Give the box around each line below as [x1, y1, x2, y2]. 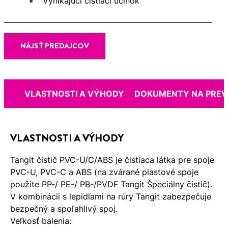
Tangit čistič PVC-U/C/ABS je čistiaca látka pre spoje [10, 154, 214, 165]
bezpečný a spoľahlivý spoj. [10, 203, 118, 214]
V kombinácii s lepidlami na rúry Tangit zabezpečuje [10, 191, 211, 202]
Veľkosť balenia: [10, 215, 71, 226]
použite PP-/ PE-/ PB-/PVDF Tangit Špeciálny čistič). [10, 179, 212, 189]
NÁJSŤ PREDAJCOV [20, 40, 89, 52]
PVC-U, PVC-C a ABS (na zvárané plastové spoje [10, 166, 198, 177]
